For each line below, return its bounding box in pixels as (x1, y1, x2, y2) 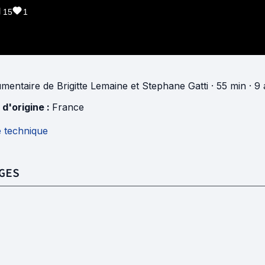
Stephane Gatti (142, 80, 208, 92)
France (52, 101, 84, 113)
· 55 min (208, 80, 246, 92)
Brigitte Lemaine (57, 80, 128, 92)
